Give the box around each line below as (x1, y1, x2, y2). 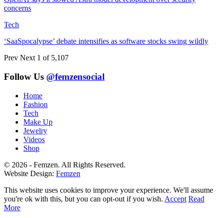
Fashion (23, 100, 48, 109)
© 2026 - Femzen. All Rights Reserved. (4, 160, 126, 169)
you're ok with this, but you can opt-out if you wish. (4, 194, 164, 203)
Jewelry (23, 126, 47, 135)
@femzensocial (46, 71, 105, 82)
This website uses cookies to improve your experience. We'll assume (4, 185, 213, 194)
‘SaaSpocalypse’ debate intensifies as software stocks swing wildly (4, 37, 208, 46)
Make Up (23, 117, 53, 126)
